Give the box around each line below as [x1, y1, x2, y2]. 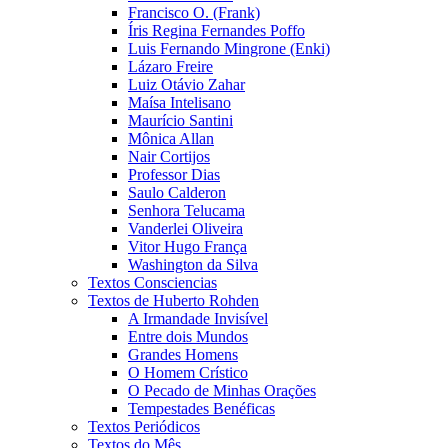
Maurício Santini [128, 112, 233, 130]
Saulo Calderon [128, 184, 226, 202]
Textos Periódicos [88, 418, 200, 436]
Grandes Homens [128, 346, 238, 364]
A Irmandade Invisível [128, 310, 268, 328]
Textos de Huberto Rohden [88, 292, 259, 310]
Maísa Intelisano [128, 94, 231, 112]
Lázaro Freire [128, 58, 213, 76]
